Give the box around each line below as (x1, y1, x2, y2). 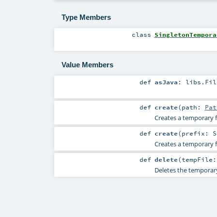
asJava (154, 77, 178, 86)
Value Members (61, 61, 113, 69)
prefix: (181, 129, 213, 137)
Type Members (61, 13, 111, 21)
